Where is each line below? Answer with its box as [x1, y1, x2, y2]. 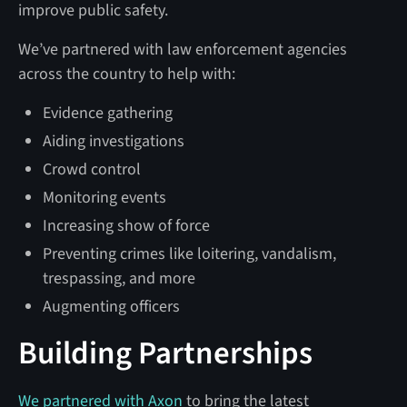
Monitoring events [42, 185, 166, 209]
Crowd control [42, 157, 141, 181]
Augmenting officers [42, 294, 180, 318]
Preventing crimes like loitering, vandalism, [42, 242, 336, 265]
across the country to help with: [17, 62, 235, 85]
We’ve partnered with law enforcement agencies [17, 37, 347, 61]
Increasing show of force [42, 213, 210, 237]
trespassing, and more [42, 266, 195, 290]
